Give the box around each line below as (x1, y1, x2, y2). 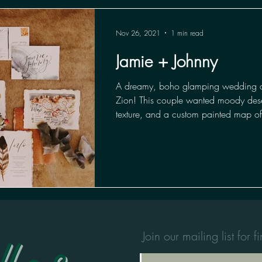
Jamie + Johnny (116, 50, 218, 73)
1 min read (171, 27, 204, 38)
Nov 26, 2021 (116, 27, 160, 38)
